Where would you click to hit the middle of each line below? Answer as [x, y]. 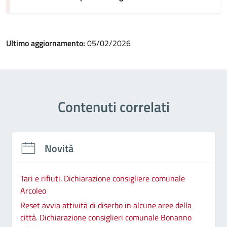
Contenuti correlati [113, 107]
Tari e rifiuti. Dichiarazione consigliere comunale [103, 178]
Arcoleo [33, 190]
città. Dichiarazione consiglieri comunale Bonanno [106, 217]
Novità [59, 148]
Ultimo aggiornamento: [47, 43]
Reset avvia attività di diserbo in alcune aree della [106, 205]
